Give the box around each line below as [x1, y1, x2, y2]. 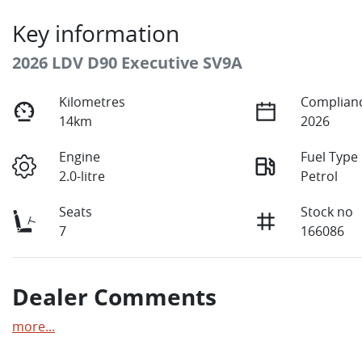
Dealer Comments [12, 281, 217, 313]
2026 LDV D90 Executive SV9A [12, 52, 242, 74]
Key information [12, 19, 179, 49]
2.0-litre [59, 167, 106, 186]
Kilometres [59, 93, 126, 112]
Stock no [301, 203, 354, 221]
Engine [59, 148, 101, 166]
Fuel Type [301, 148, 359, 166]
